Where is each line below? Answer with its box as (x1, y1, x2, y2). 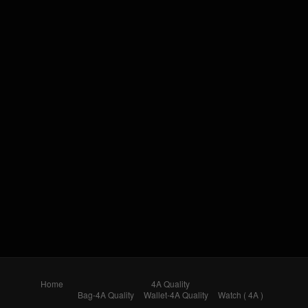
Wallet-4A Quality (143, 289, 208, 301)
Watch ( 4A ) (217, 289, 263, 301)
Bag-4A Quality (77, 289, 134, 301)
